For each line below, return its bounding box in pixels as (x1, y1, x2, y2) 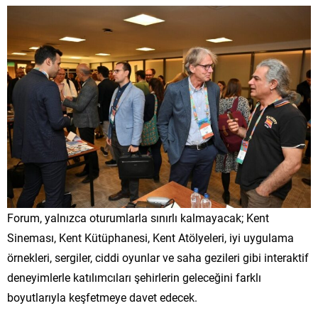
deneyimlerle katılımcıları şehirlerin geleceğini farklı (7, 269, 261, 285)
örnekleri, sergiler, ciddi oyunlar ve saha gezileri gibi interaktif (7, 249, 309, 265)
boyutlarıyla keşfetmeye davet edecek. (7, 289, 197, 305)
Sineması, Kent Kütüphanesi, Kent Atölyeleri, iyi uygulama (7, 229, 294, 245)
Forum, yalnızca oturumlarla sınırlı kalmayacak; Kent (7, 209, 269, 225)
